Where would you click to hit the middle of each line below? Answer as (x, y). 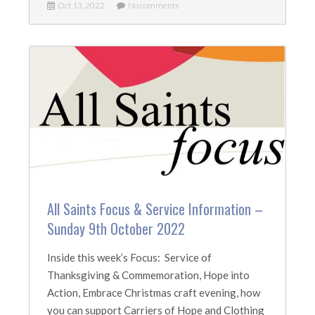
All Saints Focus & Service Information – (155, 209)
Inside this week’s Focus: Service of (130, 257)
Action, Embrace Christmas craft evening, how (154, 292)
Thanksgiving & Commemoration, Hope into (149, 275)
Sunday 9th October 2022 (116, 229)
